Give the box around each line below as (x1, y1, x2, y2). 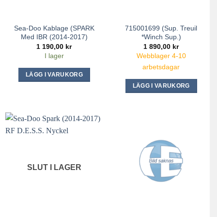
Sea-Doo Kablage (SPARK (14, 24, 94, 32)
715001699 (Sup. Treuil (125, 24, 198, 32)
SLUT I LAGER (27, 163, 81, 171)
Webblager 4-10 (136, 52, 186, 60)
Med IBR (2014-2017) (20, 32, 88, 41)
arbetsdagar (142, 63, 180, 71)
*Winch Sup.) (141, 32, 181, 41)
